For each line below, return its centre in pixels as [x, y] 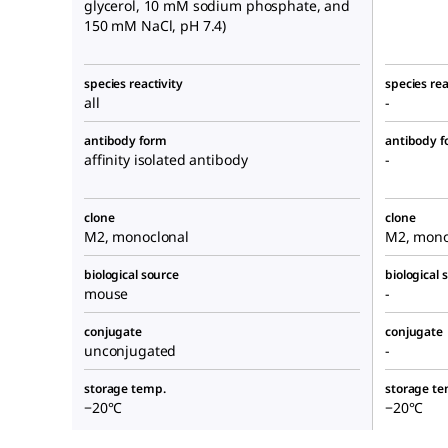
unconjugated [130, 350]
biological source [131, 274]
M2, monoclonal [137, 236]
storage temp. [125, 388]
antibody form [125, 140]
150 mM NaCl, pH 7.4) [155, 25]
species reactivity [133, 83]
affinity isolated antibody [166, 159]
